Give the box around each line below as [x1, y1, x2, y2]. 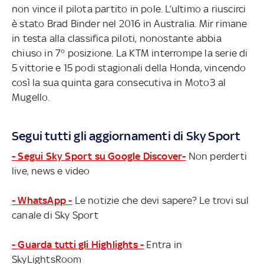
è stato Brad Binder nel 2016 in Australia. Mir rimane [12, 17, 247, 29]
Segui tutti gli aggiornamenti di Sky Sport [12, 128, 241, 143]
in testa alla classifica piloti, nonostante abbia [12, 32, 222, 44]
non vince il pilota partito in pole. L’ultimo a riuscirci [12, 2, 246, 15]
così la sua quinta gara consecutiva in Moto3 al [12, 76, 226, 88]
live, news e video [12, 164, 90, 177]
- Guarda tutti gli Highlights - [12, 238, 144, 250]
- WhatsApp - [12, 194, 72, 206]
